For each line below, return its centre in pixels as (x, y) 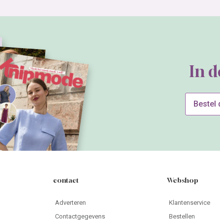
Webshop (182, 180)
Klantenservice (189, 203)
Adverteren (71, 203)
